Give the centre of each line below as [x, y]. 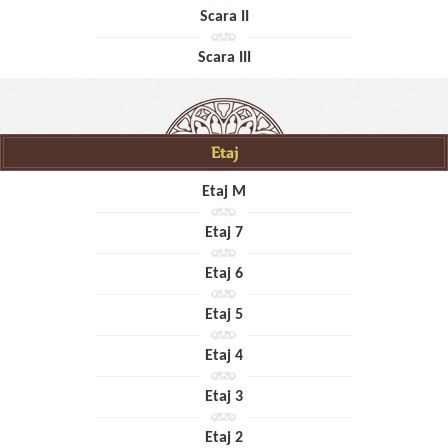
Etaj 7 [224, 232]
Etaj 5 [224, 314]
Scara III [224, 57]
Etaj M [224, 191]
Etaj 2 [224, 437]
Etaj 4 [224, 355]
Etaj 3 [224, 396]
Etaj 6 [224, 273]
